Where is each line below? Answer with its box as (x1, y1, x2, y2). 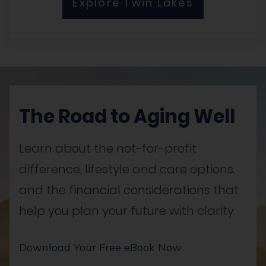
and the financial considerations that (19, 181, 239, 198)
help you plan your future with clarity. (19, 202, 236, 219)
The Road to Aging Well (19, 103, 235, 129)
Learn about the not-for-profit (19, 140, 197, 157)
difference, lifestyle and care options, (19, 160, 235, 178)
